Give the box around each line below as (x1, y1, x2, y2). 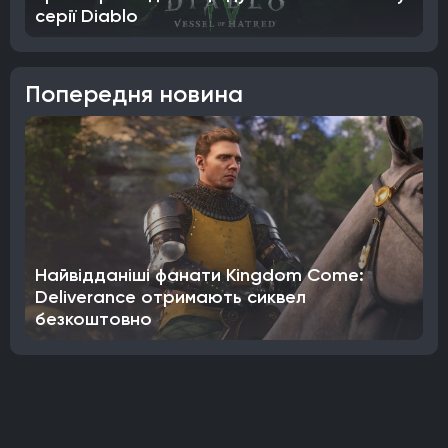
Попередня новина (25, 78, 243, 108)
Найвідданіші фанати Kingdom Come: (35, 263, 364, 286)
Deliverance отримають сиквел (35, 285, 306, 308)
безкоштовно (35, 307, 152, 330)
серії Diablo (35, 4, 138, 27)
